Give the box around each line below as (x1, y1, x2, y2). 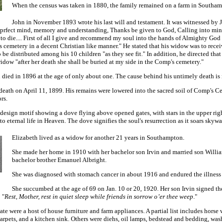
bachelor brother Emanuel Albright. (12, 156, 107, 164)
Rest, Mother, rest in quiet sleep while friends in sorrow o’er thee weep (4, 193, 193, 200)
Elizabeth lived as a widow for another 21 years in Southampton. (12, 134, 184, 141)
